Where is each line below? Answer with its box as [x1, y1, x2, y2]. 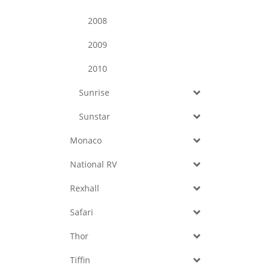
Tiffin [70, 254, 90, 266]
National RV [70, 159, 117, 170]
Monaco [70, 135, 102, 146]
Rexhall [70, 182, 99, 194]
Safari [70, 206, 93, 218]
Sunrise [79, 87, 109, 98]
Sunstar [79, 111, 110, 122]
